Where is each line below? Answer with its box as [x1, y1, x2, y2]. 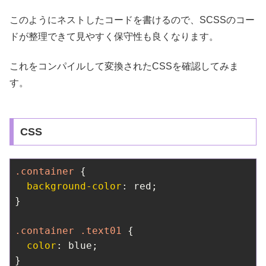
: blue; [56, 240, 98, 252]
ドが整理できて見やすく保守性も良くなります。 [9, 31, 218, 42]
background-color [27, 180, 122, 192]
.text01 [80, 225, 122, 237]
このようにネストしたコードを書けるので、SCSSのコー [9, 14, 255, 25]
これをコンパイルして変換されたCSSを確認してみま [9, 61, 239, 72]
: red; [122, 180, 157, 192]
